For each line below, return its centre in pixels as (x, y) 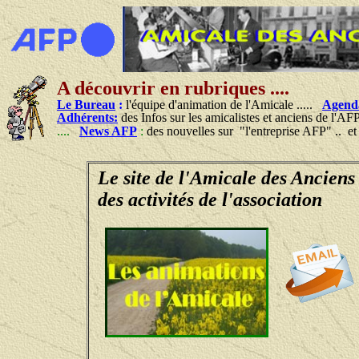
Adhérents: (87, 117)
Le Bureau (86, 104)
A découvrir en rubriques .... (173, 88)
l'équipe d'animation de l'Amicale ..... (224, 104)
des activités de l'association (210, 199)
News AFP (108, 131)
